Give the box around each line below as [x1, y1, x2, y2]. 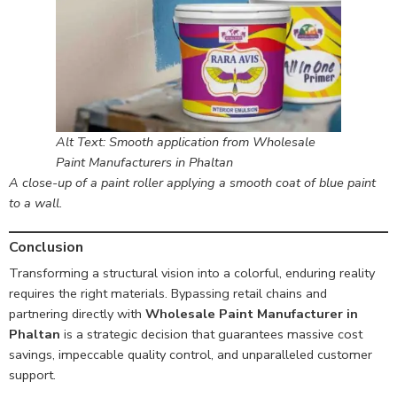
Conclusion [9, 237, 83, 258]
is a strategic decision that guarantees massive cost [60, 325, 362, 344]
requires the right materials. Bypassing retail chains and [9, 284, 327, 303]
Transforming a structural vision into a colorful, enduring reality [9, 264, 375, 283]
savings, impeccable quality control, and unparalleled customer [9, 346, 372, 364]
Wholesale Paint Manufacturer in [145, 305, 358, 323]
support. [9, 366, 56, 385]
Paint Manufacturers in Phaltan [56, 153, 233, 172]
